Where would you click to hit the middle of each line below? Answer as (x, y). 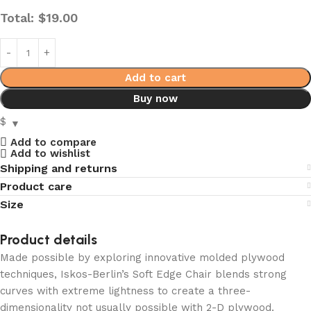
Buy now (155, 99)
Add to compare (53, 142)
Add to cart (155, 78)
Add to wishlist (50, 153)
